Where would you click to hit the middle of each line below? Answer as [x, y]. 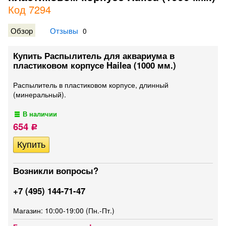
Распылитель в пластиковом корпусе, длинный [91, 85]
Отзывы [64, 30]
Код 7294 [30, 9]
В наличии [40, 114]
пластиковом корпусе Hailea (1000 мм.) [95, 65]
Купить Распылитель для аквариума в [94, 55]
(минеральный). [40, 94]
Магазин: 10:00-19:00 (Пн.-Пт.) [64, 210]
